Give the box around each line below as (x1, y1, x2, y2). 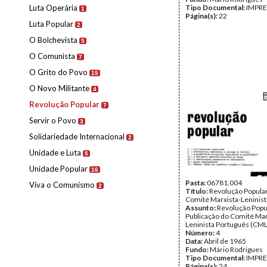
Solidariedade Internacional (29, 132, 125, 141)
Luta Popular (29, 19, 73, 29)
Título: (185, 187, 209, 195)
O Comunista (29, 51, 75, 61)
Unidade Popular (29, 164, 88, 173)
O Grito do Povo (29, 67, 88, 77)
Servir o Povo (29, 116, 76, 125)
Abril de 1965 (204, 237, 246, 246)
